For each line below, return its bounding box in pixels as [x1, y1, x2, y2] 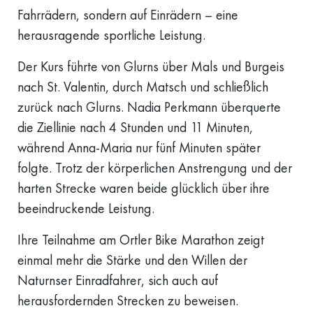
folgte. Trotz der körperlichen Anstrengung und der [17, 159, 292, 177]
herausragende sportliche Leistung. [17, 27, 205, 45]
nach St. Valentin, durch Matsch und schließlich [17, 78, 268, 96]
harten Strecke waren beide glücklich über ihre [17, 180, 270, 198]
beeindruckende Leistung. [17, 200, 154, 218]
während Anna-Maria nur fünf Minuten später [17, 139, 261, 157]
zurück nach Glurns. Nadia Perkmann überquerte [17, 99, 281, 117]
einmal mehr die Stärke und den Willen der [17, 252, 247, 270]
